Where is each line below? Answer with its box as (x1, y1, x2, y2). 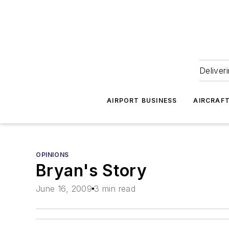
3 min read (94, 184, 136, 194)
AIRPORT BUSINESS (107, 97, 177, 104)
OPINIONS (36, 151, 69, 158)
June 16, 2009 (36, 184, 93, 194)
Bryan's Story (36, 161, 147, 180)
